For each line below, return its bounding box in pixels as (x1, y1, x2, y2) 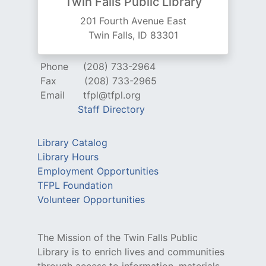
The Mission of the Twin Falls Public (37, 232, 198, 244)
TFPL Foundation (37, 179, 113, 192)
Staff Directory (78, 103, 145, 116)
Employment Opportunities (37, 165, 159, 178)
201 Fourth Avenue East (80, 15, 186, 27)
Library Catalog (37, 137, 107, 149)
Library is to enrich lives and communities (37, 246, 224, 258)
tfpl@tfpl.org (83, 89, 141, 102)
